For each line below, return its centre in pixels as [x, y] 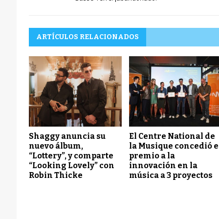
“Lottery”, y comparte [71, 155]
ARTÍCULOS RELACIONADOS [87, 37]
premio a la [152, 155]
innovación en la [164, 165]
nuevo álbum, [56, 146]
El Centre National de [172, 136]
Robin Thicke [55, 175]
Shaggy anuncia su [67, 136]
